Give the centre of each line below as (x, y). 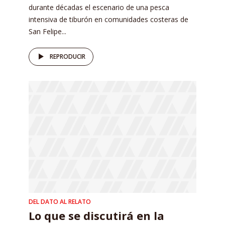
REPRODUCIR (68, 57)
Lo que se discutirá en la (96, 216)
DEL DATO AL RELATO (60, 202)
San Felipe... (47, 32)
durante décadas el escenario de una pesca (99, 8)
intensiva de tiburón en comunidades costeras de (108, 20)
